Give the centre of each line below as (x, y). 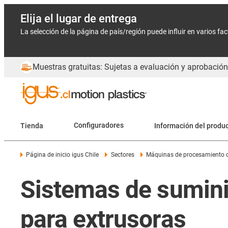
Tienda (32, 125)
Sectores (122, 155)
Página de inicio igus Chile (63, 155)
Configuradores (99, 125)
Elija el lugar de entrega (79, 19)
